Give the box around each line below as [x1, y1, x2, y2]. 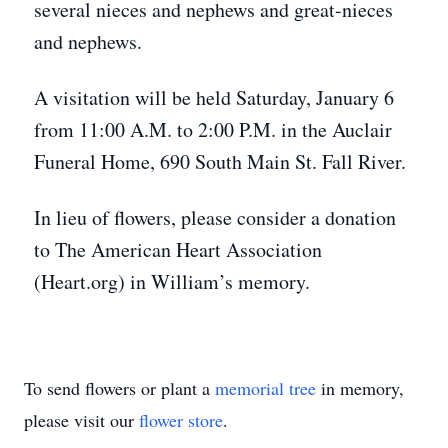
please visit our [24, 408, 139, 432]
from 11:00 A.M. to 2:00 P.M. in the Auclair [34, 116, 392, 143]
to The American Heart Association [34, 236, 322, 263]
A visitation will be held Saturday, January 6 [34, 84, 394, 111]
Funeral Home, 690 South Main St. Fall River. [34, 148, 406, 175]
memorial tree [215, 376, 316, 400]
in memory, [316, 376, 404, 400]
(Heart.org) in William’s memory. [34, 268, 310, 295]
